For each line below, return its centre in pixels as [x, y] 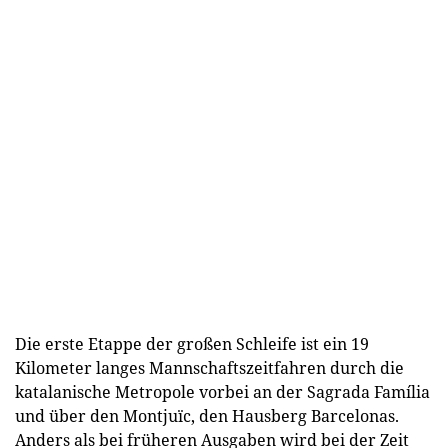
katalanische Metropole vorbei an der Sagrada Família [222, 391]
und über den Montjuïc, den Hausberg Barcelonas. [207, 415]
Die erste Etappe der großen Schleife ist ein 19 [192, 343]
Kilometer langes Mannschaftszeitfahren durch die [209, 367]
